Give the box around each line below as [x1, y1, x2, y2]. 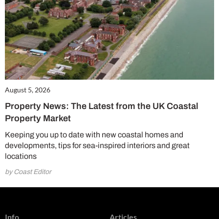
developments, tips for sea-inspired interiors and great [5, 141, 190, 150]
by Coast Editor [5, 168, 51, 175]
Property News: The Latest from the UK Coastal [5, 101, 198, 111]
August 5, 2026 [5, 85, 50, 94]
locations [5, 152, 37, 160]
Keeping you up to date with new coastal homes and [5, 130, 183, 139]
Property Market [5, 113, 71, 123]
